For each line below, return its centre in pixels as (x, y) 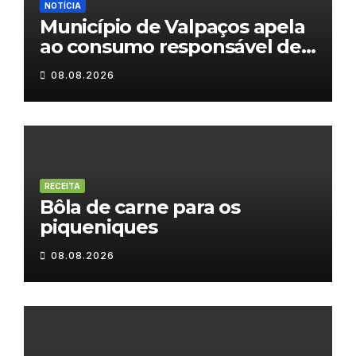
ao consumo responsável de (170, 47)
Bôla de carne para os (140, 207)
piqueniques (99, 227)
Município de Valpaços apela (172, 27)
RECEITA (62, 186)
